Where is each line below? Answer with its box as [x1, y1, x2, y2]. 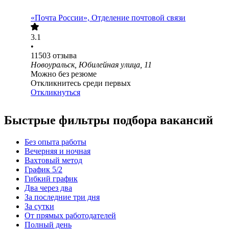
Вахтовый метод [25, 156, 82, 165]
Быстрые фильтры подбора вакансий [4, 113, 213, 127]
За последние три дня [25, 193, 100, 202]
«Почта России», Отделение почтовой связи [31, 13, 186, 22]
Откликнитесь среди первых [31, 79, 131, 88]
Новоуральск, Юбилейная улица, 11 [31, 60, 152, 70]
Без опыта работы [25, 138, 86, 147]
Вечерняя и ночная [25, 147, 90, 156]
